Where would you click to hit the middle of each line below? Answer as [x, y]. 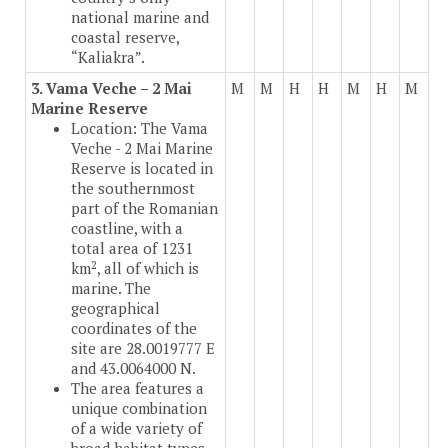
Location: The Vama [139, 128]
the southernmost [133, 188]
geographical [115, 308]
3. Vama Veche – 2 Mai [111, 88]
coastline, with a [127, 228]
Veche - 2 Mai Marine [142, 148]
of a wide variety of [136, 428]
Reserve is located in [142, 168]
